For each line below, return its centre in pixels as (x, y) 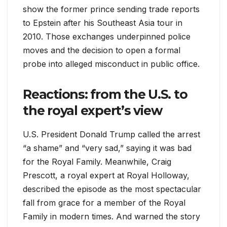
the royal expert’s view (92, 110)
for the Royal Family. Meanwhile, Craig (97, 161)
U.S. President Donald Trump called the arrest (111, 134)
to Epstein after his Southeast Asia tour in (103, 23)
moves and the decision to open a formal (102, 50)
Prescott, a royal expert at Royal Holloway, (106, 175)
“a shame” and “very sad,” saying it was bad (107, 148)
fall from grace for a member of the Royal (104, 202)
